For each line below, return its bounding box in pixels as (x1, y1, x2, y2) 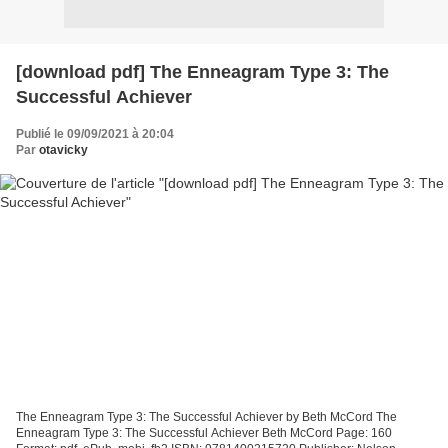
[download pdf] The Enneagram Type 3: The (16, 61, 389, 82)
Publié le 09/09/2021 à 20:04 (16, 126, 174, 141)
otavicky (39, 142, 88, 157)
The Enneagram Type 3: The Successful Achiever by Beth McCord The (16, 410, 397, 425)
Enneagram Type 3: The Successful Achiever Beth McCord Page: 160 (16, 426, 392, 441)
